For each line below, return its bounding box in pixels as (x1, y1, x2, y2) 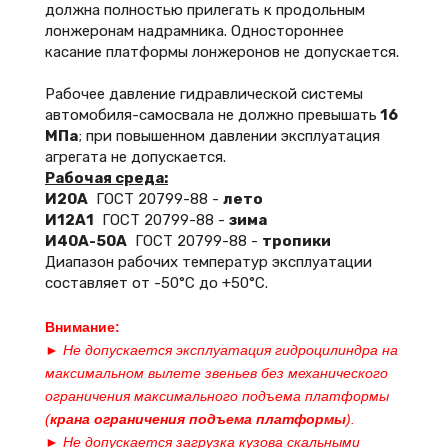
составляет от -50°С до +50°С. (45, 274, 268, 292)
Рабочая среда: (45, 169, 168, 187)
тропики (262, 232, 331, 250)
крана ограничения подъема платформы (50, 411, 346, 427)
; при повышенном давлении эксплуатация (78, 127, 380, 145)
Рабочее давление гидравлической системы (45, 85, 363, 103)
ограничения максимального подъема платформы (45, 388, 389, 404)
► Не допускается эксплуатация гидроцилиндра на (45, 342, 398, 358)
